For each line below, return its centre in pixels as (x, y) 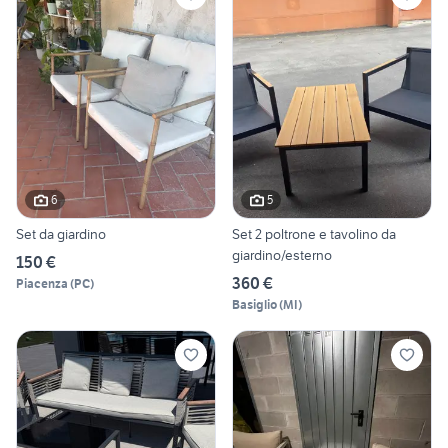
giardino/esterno (282, 254)
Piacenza (42, 283)
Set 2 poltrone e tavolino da (314, 233)
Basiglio (254, 304)
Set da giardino (61, 233)
